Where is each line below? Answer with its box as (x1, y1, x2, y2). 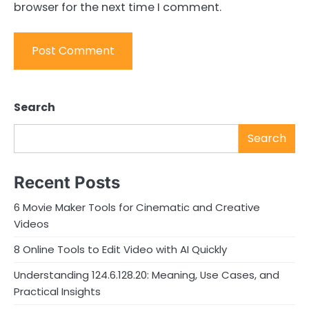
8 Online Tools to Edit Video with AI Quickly (14, 242, 227, 257)
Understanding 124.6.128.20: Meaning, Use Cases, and (14, 268, 279, 283)
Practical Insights (14, 284, 101, 299)
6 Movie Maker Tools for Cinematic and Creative (14, 200, 260, 215)
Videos (14, 217, 49, 232)
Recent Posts (14, 172, 120, 193)
